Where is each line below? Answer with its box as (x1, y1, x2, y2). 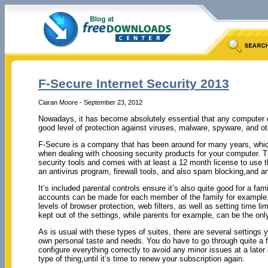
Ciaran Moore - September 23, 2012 (38, 98, 142, 106)
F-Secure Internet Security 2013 (38, 77, 229, 91)
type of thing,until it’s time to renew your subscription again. (38, 254, 245, 263)
